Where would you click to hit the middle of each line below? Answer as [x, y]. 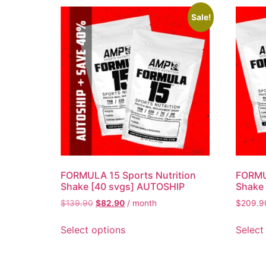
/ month [142, 203]
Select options [93, 230]
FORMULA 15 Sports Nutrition [128, 175]
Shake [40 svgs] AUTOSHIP [123, 187]
